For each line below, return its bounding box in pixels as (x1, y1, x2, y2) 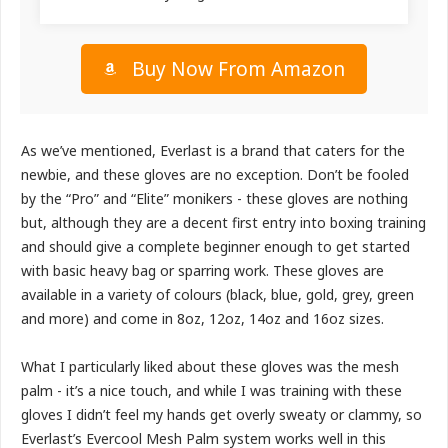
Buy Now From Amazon (132, 55, 345, 82)
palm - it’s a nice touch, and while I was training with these (21, 380, 402, 400)
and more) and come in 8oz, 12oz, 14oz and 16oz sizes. (21, 308, 384, 328)
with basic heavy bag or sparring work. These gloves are (21, 260, 384, 280)
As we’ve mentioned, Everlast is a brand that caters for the (21, 140, 405, 160)
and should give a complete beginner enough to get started (21, 236, 410, 256)
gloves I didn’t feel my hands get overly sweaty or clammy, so (21, 404, 422, 424)
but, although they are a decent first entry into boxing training (21, 212, 426, 232)
